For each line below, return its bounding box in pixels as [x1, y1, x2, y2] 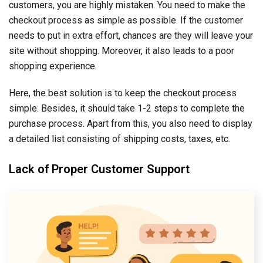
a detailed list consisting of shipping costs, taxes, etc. [9, 133, 230, 145]
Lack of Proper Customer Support [9, 162, 190, 177]
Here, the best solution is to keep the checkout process [9, 87, 237, 99]
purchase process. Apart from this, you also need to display [9, 118, 252, 130]
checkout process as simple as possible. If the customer [9, 15, 243, 26]
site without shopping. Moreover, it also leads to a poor [9, 45, 234, 57]
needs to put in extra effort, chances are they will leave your [9, 30, 253, 42]
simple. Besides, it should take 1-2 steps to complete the [9, 103, 245, 114]
